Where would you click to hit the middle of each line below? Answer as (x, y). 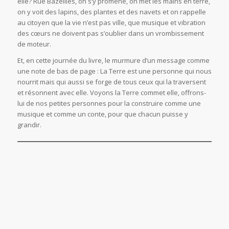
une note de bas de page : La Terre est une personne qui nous (114, 71)
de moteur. (34, 44)
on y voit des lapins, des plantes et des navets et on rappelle (111, 12)
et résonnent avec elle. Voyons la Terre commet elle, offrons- (111, 93)
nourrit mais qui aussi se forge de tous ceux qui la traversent (111, 82)
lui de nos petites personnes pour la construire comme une (109, 104)
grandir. (29, 125)
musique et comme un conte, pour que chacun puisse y (102, 114)
